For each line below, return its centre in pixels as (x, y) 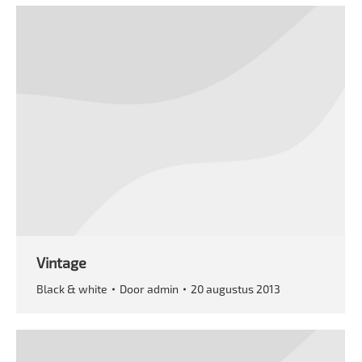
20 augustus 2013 (236, 288)
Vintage (61, 262)
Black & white (72, 288)
